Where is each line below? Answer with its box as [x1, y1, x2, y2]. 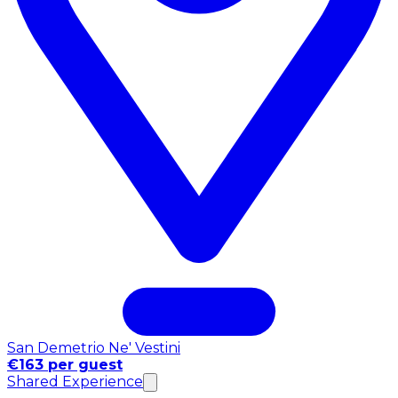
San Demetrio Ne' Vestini [7, 339, 180, 357]
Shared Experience [7, 373, 143, 391]
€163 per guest [7, 356, 123, 374]
